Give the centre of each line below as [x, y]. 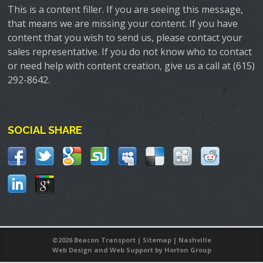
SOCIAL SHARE [45, 130]
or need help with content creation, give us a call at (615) [131, 66]
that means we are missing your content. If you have [123, 23]
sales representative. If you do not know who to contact [130, 52]
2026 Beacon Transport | [100, 240]
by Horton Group [182, 250]
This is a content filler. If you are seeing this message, [126, 9]
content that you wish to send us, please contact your [125, 38]
